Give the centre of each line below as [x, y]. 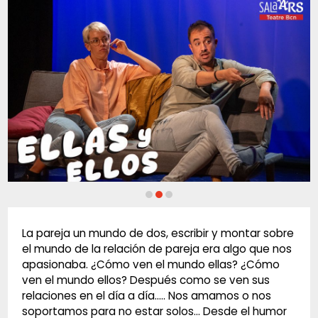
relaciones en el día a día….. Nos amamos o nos [146, 296]
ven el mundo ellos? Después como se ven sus [146, 280]
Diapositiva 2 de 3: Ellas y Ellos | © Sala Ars [116, 209]
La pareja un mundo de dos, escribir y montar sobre [158, 234]
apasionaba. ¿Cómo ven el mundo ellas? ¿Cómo [150, 265]
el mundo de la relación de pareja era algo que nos [157, 249]
